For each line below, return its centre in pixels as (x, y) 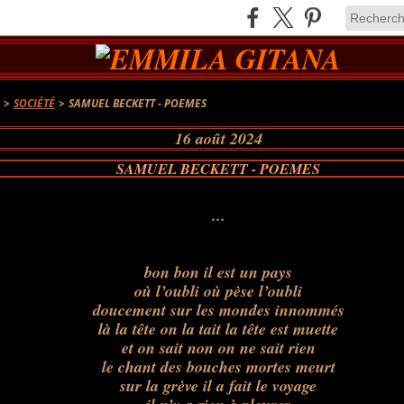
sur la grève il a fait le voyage (218, 386)
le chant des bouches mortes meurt (218, 367)
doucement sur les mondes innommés (218, 310)
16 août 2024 (218, 138)
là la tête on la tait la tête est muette (218, 329)
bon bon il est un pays (218, 272)
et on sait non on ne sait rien (218, 348)
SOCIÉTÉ (35, 103)
